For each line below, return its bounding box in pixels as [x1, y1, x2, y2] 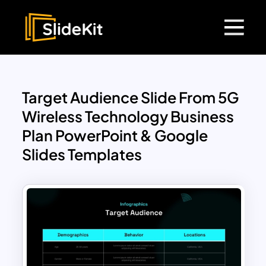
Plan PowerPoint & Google [22, 126, 208, 145]
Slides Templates [22, 145, 142, 164]
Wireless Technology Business [22, 107, 235, 126]
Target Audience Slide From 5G [22, 88, 239, 107]
